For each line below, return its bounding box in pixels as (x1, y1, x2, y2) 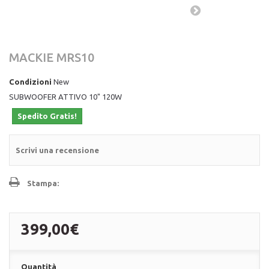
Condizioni (9, 77, 52, 86)
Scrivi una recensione (16, 146, 99, 154)
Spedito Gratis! (17, 112, 77, 120)
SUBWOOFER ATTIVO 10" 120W (9, 92, 122, 101)
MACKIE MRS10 (9, 50, 94, 64)
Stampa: (27, 179, 59, 187)
